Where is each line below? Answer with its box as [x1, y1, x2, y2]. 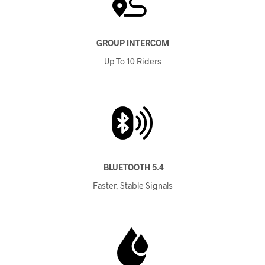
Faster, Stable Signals [92, 180, 173, 190]
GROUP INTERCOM [96, 37, 169, 48]
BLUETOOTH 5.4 [101, 161, 164, 172]
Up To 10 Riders [104, 56, 161, 66]
